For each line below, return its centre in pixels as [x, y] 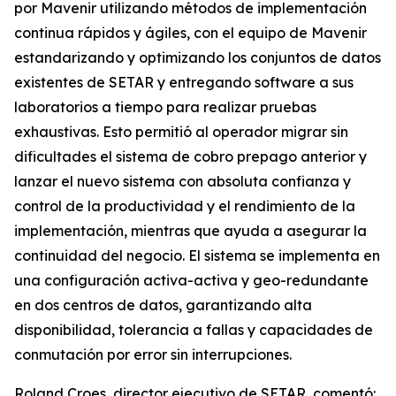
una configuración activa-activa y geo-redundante [191, 280]
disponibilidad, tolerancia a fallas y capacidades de [194, 330]
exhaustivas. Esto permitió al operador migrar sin [181, 132]
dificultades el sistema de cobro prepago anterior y [190, 156]
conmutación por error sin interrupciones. [153, 354]
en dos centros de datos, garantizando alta [163, 305]
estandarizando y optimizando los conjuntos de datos [198, 57]
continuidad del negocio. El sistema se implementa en [197, 255]
